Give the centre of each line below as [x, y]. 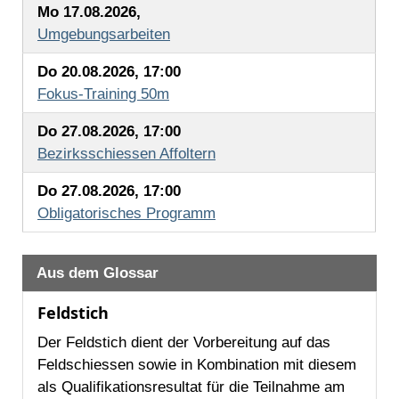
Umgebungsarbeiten [104, 35]
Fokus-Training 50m [103, 94]
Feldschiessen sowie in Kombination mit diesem [197, 365]
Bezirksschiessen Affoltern [126, 154]
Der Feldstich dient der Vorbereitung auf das [184, 343]
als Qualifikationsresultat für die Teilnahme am [191, 387]
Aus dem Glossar [98, 273]
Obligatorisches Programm [126, 214]
